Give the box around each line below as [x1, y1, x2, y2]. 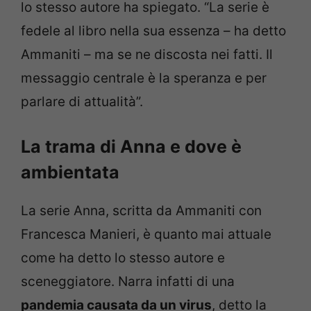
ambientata [21, 161, 119, 183]
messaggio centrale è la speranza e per [21, 70, 267, 87]
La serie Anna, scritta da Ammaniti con [21, 202, 262, 219]
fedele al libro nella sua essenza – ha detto [21, 23, 286, 40]
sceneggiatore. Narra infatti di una [21, 273, 235, 289]
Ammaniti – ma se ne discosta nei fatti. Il [21, 47, 273, 63]
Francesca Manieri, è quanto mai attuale [21, 226, 271, 242]
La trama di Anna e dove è [21, 135, 242, 157]
